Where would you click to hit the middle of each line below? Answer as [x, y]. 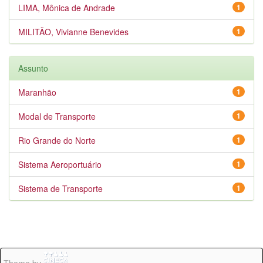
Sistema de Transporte [60, 188]
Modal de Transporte [57, 116]
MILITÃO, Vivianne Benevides [73, 32]
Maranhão [37, 92]
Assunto [33, 68]
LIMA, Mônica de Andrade [67, 8]
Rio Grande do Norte [57, 140]
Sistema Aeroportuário [60, 164]
